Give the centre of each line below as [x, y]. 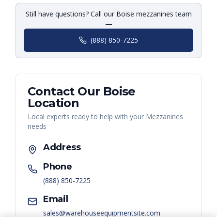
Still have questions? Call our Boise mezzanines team [108, 14]
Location [54, 103]
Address [62, 147]
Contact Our [65, 92]
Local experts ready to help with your [87, 117]
